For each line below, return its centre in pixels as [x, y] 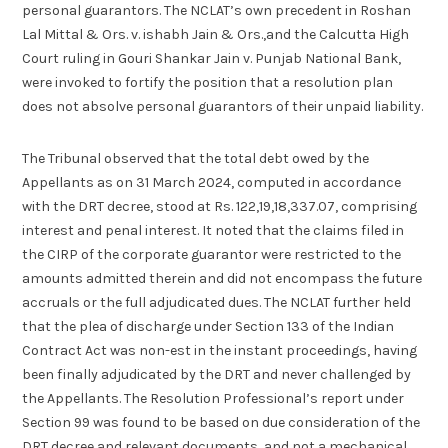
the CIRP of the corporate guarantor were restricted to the [212, 254]
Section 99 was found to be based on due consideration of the [221, 422]
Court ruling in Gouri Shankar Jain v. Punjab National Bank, [212, 58]
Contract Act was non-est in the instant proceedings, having [220, 350]
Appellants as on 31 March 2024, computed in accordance [212, 182]
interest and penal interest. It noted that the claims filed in [213, 230]
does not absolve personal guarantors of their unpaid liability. [223, 106]
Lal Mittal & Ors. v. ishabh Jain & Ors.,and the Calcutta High [216, 34]
